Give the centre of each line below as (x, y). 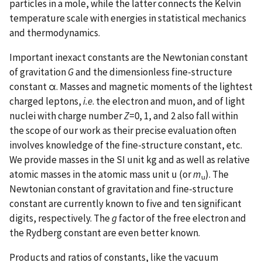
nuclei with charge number (67, 116)
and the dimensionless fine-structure (154, 72)
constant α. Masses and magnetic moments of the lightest (131, 86)
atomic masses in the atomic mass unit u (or (101, 174)
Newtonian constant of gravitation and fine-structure (121, 189)
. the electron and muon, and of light (169, 101)
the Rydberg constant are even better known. (105, 232)
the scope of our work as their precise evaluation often (123, 130)
